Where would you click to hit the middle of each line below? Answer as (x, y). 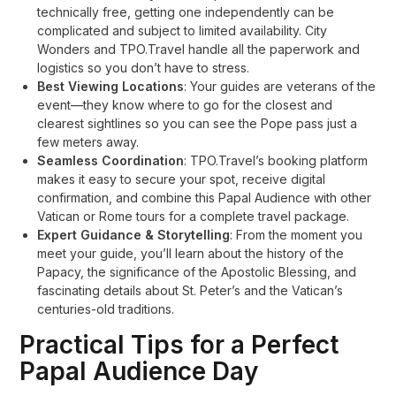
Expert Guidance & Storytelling (134, 235)
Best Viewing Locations (111, 86)
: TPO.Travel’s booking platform (276, 160)
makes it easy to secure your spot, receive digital (182, 179)
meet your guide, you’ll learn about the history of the (191, 253)
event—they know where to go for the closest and (185, 105)
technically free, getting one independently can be (186, 12)
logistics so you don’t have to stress (142, 68)
